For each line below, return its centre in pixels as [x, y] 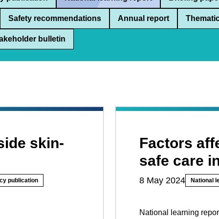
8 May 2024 [162, 180]
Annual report [143, 18]
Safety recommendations [55, 18]
